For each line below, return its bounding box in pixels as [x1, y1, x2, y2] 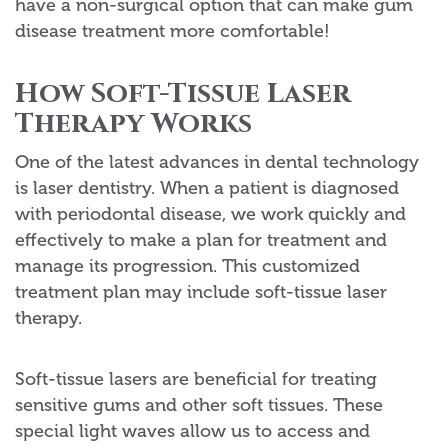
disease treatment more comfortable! [15, 21, 330, 42]
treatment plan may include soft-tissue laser [15, 282, 387, 303]
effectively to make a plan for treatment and [15, 230, 387, 251]
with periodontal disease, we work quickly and [15, 204, 406, 225]
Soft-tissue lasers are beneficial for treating [15, 369, 377, 390]
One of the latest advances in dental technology [15, 152, 419, 173]
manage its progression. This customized [15, 256, 360, 277]
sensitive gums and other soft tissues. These [15, 395, 383, 416]
